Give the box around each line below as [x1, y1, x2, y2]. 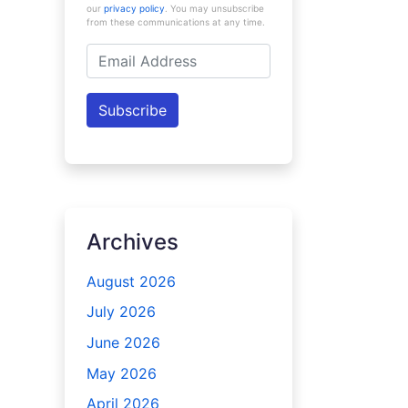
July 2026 [86, 302, 156, 321]
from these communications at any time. [86, 16, 265, 27]
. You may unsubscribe [164, 3, 264, 14]
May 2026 [86, 363, 157, 382]
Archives [86, 229, 178, 255]
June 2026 [86, 332, 160, 352]
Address [85, 66, 142, 85]
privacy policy [103, 3, 165, 14]
